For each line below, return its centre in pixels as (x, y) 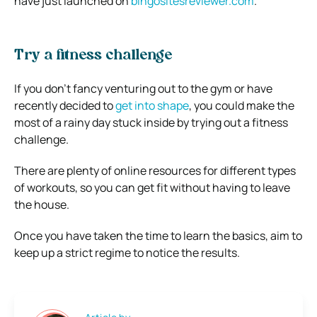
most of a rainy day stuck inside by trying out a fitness (151, 122)
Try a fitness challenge (93, 56)
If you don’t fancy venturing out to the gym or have (143, 88)
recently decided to (65, 105)
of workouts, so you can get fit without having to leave (152, 187)
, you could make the (242, 105)
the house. (42, 204)
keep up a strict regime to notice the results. (127, 252)
